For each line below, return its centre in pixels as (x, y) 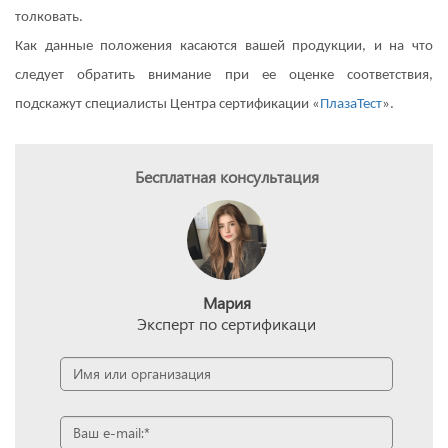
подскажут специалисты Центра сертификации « (167, 104)
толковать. (49, 17)
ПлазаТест (351, 104)
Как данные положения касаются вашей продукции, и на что (224, 46)
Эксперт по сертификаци (226, 323)
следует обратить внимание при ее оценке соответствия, (224, 75)
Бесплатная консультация (226, 176)
